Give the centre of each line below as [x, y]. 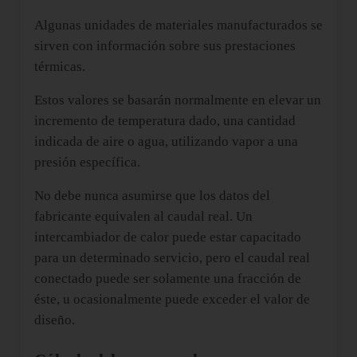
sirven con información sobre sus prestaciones [165, 46]
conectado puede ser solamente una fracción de [167, 279]
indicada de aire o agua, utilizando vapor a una [166, 142]
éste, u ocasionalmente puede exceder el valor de [172, 300]
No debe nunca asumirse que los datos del [152, 196]
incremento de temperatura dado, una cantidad [165, 121]
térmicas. [59, 67]
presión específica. [87, 163]
